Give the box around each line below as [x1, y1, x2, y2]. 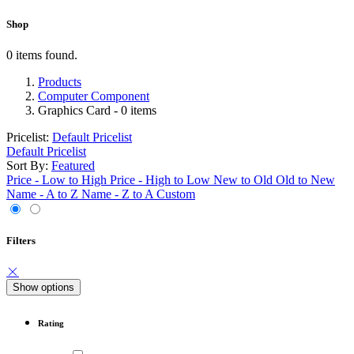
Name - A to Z [6, 186, 78, 201]
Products [38, 74, 81, 88]
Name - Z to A [81, 186, 153, 201]
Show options [13, 281, 74, 294]
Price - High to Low [110, 172, 210, 186]
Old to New [276, 172, 335, 186]
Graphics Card [38, 103, 111, 117]
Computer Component [38, 88, 149, 103]
